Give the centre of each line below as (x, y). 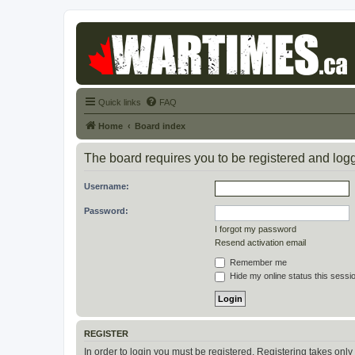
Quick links (120, 102)
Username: (107, 186)
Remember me (257, 262)
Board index (160, 126)
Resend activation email (260, 242)
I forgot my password (256, 229)
